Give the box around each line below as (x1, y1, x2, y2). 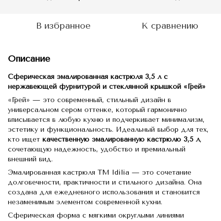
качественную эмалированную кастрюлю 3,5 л (42, 135, 200, 144)
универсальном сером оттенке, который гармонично (8, 106, 187, 114)
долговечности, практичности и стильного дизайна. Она (8, 178, 202, 186)
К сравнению (141, 20, 198, 31)
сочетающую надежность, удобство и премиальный (8, 145, 185, 153)
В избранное (36, 20, 91, 31)
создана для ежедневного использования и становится (8, 188, 200, 196)
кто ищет (8, 135, 42, 144)
